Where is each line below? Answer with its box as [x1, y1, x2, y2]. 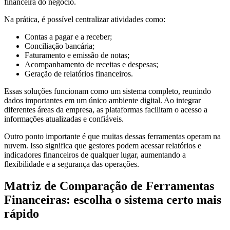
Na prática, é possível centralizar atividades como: [4, 15, 165, 24]
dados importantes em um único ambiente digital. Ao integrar [4, 96, 201, 105]
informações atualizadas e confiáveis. [4, 114, 124, 124]
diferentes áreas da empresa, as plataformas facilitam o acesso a [4, 105, 207, 114]
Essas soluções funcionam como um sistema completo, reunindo [4, 87, 211, 96]
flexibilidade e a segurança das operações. [4, 160, 139, 169]
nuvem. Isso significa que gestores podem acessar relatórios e [4, 141, 201, 150]
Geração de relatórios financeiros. [25, 69, 133, 79]
